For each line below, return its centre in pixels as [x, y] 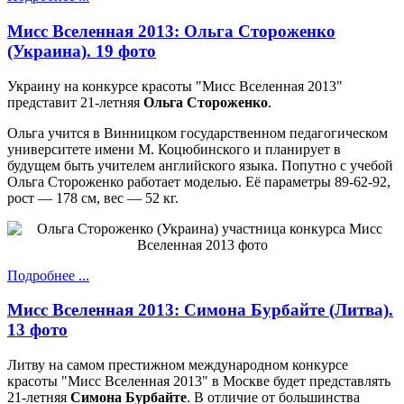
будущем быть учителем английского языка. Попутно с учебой [200, 165]
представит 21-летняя [75, 102]
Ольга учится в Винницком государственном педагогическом [197, 133]
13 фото [37, 330]
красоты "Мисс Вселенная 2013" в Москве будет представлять [199, 381]
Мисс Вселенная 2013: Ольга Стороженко [171, 31]
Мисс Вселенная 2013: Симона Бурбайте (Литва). [200, 310]
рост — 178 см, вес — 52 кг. [93, 197]
